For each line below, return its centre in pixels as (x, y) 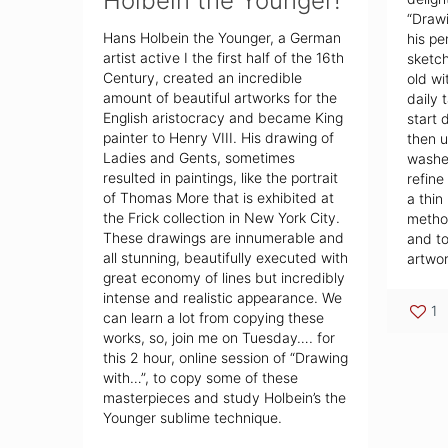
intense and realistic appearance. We (223, 298)
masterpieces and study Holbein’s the (225, 398)
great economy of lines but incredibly (224, 278)
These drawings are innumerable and (224, 238)
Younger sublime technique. (193, 418)
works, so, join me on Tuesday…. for (219, 338)
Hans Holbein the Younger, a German (222, 38)
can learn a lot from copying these (214, 318)
